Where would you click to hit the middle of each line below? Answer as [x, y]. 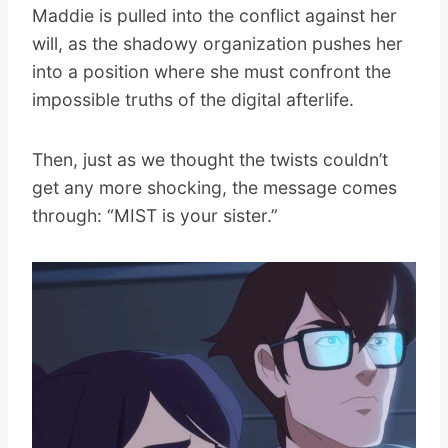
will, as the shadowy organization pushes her [217, 43]
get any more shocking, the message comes [214, 187]
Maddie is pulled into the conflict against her [214, 15]
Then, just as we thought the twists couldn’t [210, 159]
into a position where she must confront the [211, 71]
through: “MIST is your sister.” [155, 215]
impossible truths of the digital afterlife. [193, 99]
